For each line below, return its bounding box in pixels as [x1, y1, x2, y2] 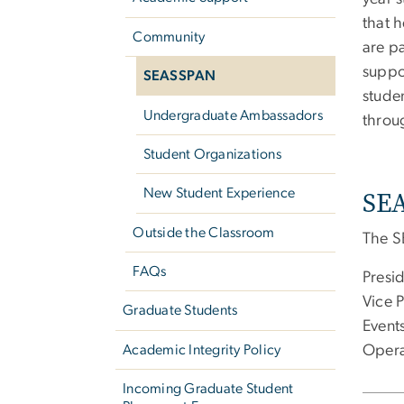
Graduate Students [123, 303, 238, 318]
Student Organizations [142, 146, 281, 161]
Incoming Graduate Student [123, 381, 294, 397]
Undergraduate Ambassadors [142, 107, 323, 123]
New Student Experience [142, 186, 296, 201]
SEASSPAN [142, 69, 216, 84]
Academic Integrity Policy [123, 342, 281, 357]
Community [133, 29, 206, 44]
